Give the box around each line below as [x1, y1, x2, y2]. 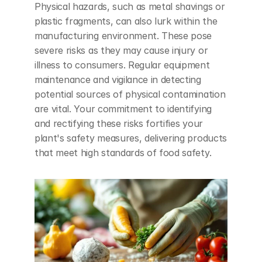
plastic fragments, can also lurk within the [35, 15, 218, 27]
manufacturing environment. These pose [35, 30, 212, 42]
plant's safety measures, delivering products [35, 132, 227, 144]
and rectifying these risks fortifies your [35, 118, 203, 129]
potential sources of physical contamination [35, 88, 226, 100]
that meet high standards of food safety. [35, 147, 212, 158]
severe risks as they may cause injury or [35, 44, 208, 56]
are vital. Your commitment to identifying [35, 103, 212, 115]
